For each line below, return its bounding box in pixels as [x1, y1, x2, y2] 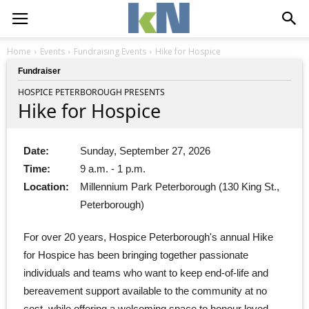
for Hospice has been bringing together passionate [23, 248, 248, 261]
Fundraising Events [74, 46, 146, 57]
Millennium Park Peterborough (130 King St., [80, 180, 279, 192]
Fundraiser [18, 66, 61, 77]
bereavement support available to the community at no [23, 284, 267, 297]
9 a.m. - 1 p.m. [80, 162, 146, 175]
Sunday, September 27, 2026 [80, 144, 210, 157]
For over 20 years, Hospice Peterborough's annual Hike [23, 230, 273, 243]
